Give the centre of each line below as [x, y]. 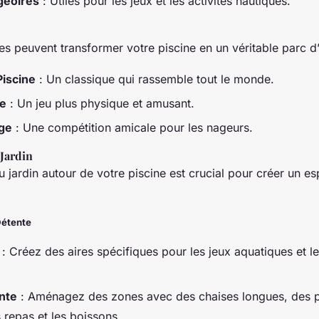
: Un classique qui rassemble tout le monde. [155, 79]
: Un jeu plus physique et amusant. [100, 103]
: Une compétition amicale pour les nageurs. [132, 128]
